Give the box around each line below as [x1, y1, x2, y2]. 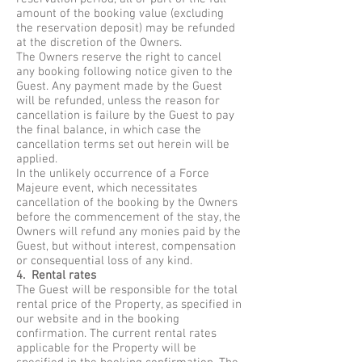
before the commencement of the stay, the [16, 210, 241, 225]
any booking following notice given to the [16, 65, 233, 79]
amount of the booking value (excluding [16, 6, 224, 21]
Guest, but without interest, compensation [16, 239, 236, 254]
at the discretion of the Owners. [16, 36, 182, 50]
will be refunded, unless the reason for [16, 94, 220, 108]
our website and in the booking [16, 312, 179, 326]
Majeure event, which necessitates [16, 181, 200, 196]
